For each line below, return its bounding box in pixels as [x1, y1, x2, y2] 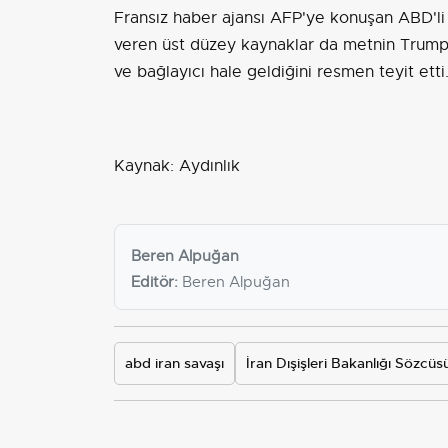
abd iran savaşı [125, 353, 224, 372]
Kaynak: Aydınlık [114, 155, 240, 176]
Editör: [131, 272, 178, 291]
